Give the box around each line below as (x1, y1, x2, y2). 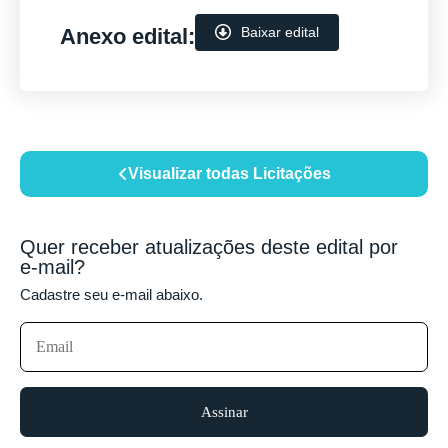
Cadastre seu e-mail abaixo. (20, 285, 203, 303)
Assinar (200, 403, 248, 420)
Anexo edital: (60, 24, 195, 50)
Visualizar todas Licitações (127, 164, 331, 182)
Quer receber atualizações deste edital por (20, 235, 398, 258)
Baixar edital (241, 24, 319, 41)
